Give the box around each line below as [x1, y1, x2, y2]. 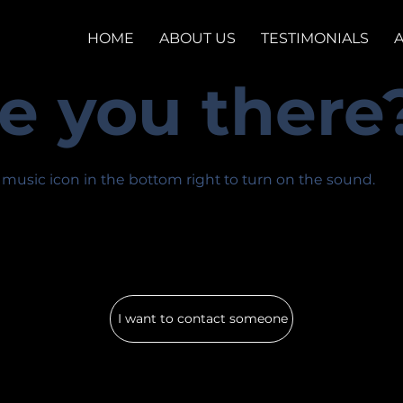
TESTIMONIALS [260, 30, 369, 48]
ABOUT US [158, 30, 236, 48]
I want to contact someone [118, 310, 289, 327]
